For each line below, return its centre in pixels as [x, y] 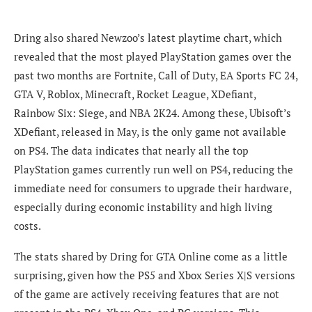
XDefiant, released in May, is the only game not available [150, 132]
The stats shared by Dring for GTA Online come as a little [151, 257]
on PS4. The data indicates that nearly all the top [131, 151]
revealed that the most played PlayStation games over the [153, 57]
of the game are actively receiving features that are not [147, 294]
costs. [28, 226]
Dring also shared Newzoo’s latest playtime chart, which [148, 38]
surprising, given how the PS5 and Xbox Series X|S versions [155, 275]
